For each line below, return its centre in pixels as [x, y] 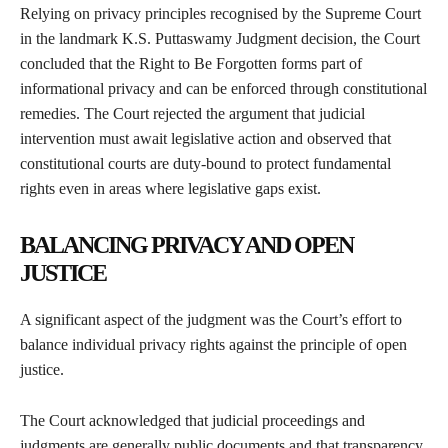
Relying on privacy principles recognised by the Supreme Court [220, 14]
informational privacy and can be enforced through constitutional [223, 89]
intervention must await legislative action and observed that [205, 139]
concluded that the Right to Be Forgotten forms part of [191, 64]
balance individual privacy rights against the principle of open [213, 345]
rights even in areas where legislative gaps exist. [172, 189]
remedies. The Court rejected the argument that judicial [192, 114]
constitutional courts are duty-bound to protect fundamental [205, 164]
